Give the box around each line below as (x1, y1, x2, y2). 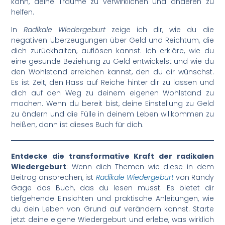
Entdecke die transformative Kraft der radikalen (11, 151, 214, 161)
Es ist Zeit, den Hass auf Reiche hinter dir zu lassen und (11, 77, 214, 87)
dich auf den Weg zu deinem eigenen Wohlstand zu (11, 87, 214, 98)
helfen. (11, 7, 35, 17)
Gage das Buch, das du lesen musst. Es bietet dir (11, 182, 214, 193)
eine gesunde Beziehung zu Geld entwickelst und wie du (11, 56, 214, 66)
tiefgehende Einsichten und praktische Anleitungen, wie (11, 193, 214, 203)
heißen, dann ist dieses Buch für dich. (11, 119, 144, 130)
